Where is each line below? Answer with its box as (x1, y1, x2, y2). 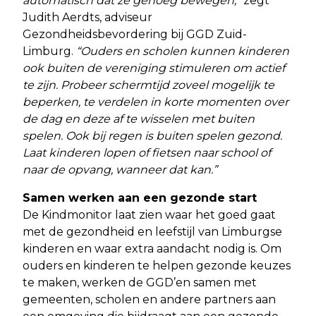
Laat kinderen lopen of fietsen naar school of (23, 145, 271, 159)
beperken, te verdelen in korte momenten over (23, 95, 288, 109)
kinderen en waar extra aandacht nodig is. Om (23, 241, 281, 255)
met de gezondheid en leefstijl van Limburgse (23, 224, 282, 238)
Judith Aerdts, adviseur (23, 10, 152, 24)
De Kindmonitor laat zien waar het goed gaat (23, 207, 276, 221)
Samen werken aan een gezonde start (23, 190, 257, 205)
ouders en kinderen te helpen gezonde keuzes (23, 258, 291, 272)
